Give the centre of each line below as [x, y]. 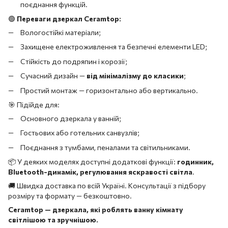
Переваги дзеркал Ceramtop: [69, 18]
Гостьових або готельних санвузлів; [80, 133]
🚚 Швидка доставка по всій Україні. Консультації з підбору [107, 186]
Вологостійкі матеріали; [61, 32]
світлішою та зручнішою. [53, 220]
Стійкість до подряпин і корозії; [74, 61]
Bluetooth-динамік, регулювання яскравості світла [100, 172]
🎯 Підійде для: [34, 104]
